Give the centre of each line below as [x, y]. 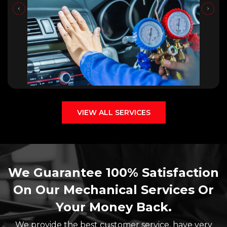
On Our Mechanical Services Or [113, 190]
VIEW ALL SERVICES [113, 112]
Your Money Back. [113, 207]
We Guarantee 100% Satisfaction [113, 172]
